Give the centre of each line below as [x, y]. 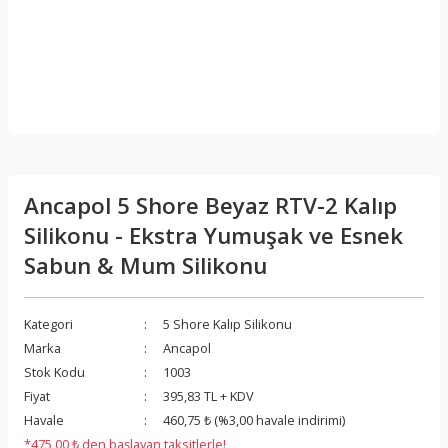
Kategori [48, 324]
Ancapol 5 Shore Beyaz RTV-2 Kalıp [210, 205]
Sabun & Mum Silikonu [145, 265]
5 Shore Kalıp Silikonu [227, 324]
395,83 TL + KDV [208, 396]
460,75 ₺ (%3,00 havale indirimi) [254, 420]
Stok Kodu [54, 372]
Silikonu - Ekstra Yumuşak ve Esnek [213, 235]
